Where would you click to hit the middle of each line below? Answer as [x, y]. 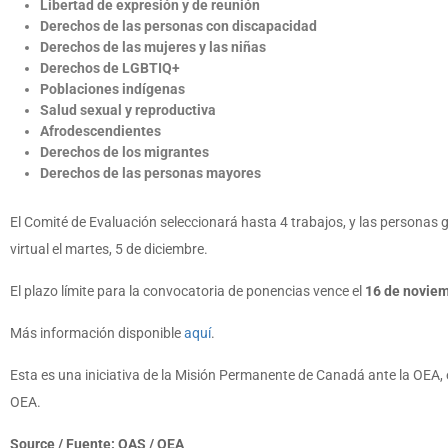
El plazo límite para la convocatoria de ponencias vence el [186, 291]
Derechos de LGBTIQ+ [110, 68]
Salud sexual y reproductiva [128, 110]
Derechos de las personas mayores [150, 173]
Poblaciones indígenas [112, 89]
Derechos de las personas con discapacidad [178, 26]
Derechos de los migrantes [124, 152]
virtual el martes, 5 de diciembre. [109, 249]
